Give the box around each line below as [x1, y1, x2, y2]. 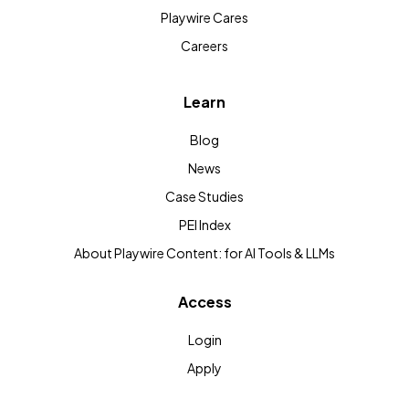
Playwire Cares [161, 8, 248, 26]
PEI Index [178, 215, 231, 233]
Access [177, 291, 232, 311]
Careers [181, 37, 228, 54]
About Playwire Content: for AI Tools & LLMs [74, 244, 335, 261]
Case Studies [165, 187, 244, 204]
